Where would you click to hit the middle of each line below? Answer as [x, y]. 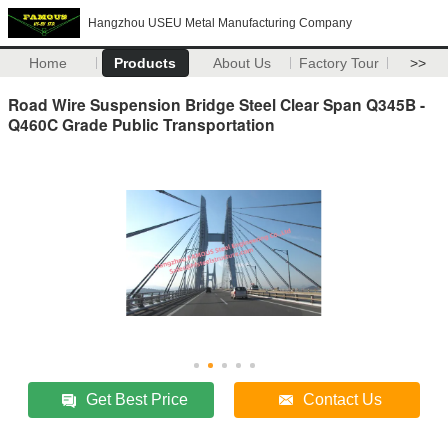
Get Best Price [137, 399]
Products [145, 63]
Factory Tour [339, 63]
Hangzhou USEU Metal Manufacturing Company [220, 23]
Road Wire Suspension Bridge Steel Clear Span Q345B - [216, 104]
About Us [242, 63]
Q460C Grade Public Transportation [141, 124]
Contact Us [343, 399]
